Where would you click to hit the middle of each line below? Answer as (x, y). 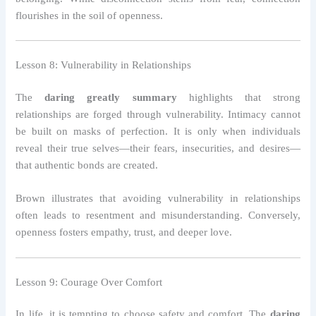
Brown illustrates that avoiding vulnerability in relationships (158, 199)
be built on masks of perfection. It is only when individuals (158, 132)
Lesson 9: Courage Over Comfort (89, 282)
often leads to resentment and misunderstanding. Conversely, (158, 215)
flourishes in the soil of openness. (90, 15)
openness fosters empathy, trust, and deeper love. (124, 232)
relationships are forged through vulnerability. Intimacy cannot (158, 115)
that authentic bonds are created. (87, 165)
